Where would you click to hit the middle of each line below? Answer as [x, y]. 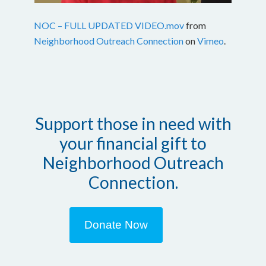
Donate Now [116, 224]
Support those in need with [133, 123]
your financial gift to [133, 143]
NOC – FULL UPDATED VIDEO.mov [109, 25]
